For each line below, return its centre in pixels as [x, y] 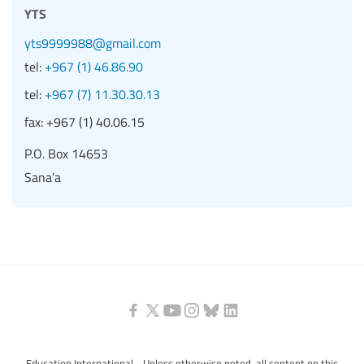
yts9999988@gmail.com [93, 43]
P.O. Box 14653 [66, 153]
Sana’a [43, 177]
